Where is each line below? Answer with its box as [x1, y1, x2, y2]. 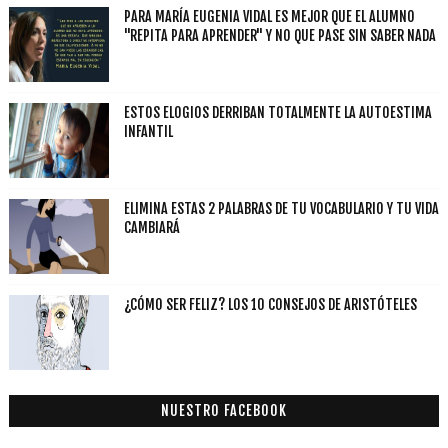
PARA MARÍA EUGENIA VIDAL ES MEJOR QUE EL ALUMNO [123, 8, 415, 25]
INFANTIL [123, 123, 173, 140]
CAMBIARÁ [123, 219, 180, 236]
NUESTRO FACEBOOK [160, 402, 287, 419]
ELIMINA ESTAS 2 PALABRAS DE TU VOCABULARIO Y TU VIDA [123, 200, 439, 217]
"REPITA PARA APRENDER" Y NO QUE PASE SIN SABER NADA [123, 27, 436, 44]
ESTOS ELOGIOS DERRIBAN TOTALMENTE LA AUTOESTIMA [123, 104, 432, 121]
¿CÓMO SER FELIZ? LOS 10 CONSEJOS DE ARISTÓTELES [123, 296, 417, 313]
